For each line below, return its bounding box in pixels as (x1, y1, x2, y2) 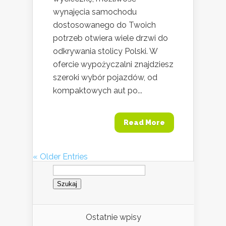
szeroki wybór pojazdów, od (53, 73, 157, 82)
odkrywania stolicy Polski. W (53, 46, 157, 56)
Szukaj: (52, 160, 78, 169)
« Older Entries (33, 152, 88, 161)
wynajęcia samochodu (53, 7, 137, 17)
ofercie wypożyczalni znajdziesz (53, 60, 174, 69)
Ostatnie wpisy (85, 212, 141, 222)
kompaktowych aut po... (53, 86, 142, 95)
